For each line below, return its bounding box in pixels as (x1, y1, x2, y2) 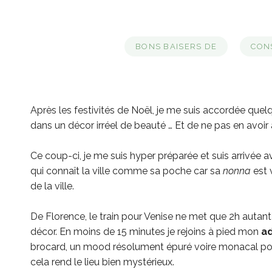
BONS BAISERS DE (135, 42, 217, 52)
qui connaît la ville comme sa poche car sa (30, 165, 223, 177)
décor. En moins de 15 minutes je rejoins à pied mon (30, 226, 261, 238)
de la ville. (30, 180, 74, 192)
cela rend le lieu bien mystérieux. (30, 256, 174, 268)
